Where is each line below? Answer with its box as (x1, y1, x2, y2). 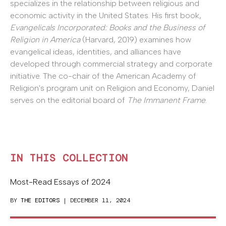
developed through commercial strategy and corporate (10, 59, 212, 69)
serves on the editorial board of (10, 95, 127, 105)
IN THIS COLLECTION (10, 151, 128, 164)
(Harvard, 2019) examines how (80, 35, 191, 45)
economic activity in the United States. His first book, (10, 11, 201, 21)
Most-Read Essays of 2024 (10, 177, 111, 187)
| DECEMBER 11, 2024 (60, 196, 130, 204)
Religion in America (10, 35, 80, 45)
